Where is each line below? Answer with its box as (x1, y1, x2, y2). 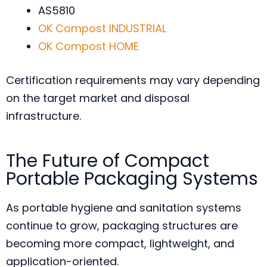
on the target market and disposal (6, 91, 190, 105)
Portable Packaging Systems (6, 166, 258, 191)
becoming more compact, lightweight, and (6, 236, 234, 251)
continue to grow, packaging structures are (6, 218, 238, 233)
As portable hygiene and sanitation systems (6, 200, 241, 215)
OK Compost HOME (38, 39, 139, 54)
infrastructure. (6, 108, 81, 123)
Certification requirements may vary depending (6, 73, 260, 88)
